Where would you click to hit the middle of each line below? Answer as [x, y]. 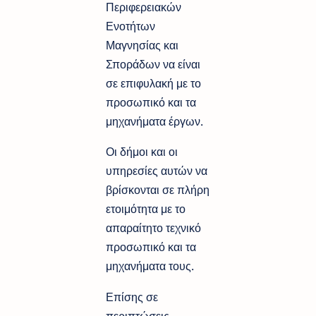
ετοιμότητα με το [146, 209]
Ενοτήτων [130, 26]
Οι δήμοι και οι [142, 152]
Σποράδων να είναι [153, 65]
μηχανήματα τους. [150, 266]
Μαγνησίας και [142, 45]
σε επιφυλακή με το [153, 84]
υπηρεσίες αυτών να [157, 171]
